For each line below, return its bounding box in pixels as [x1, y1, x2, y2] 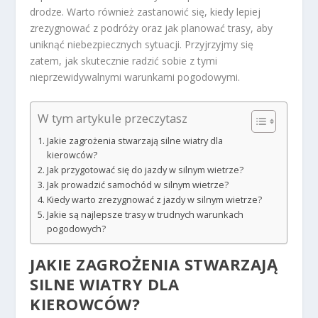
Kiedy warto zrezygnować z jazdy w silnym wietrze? [46, 193, 262, 206]
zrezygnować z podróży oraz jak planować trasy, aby [30, 21, 273, 35]
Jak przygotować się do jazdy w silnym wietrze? [46, 163, 243, 176]
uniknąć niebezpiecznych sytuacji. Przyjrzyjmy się [30, 38, 254, 52]
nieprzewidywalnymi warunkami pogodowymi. [30, 70, 241, 84]
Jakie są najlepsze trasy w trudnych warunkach [46, 208, 243, 221]
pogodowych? [46, 222, 106, 235]
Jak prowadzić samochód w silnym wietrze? [46, 178, 229, 191]
